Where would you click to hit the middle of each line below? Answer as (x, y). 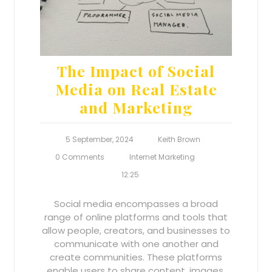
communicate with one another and (136, 243)
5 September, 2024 (99, 139)
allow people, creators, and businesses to (136, 230)
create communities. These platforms (136, 257)
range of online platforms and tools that (136, 217)
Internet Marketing (162, 157)
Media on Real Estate (136, 89)
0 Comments (80, 157)
